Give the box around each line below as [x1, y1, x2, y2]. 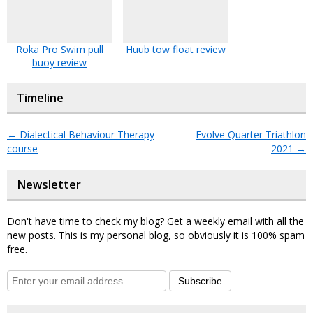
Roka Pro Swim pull [15, 42, 103, 56]
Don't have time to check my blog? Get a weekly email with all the [7, 214, 304, 228]
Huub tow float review [125, 42, 226, 56]
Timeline [17, 89, 64, 105]
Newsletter [17, 176, 81, 192]
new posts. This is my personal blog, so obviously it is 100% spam [7, 228, 305, 242]
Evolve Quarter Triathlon [196, 127, 306, 141]
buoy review [32, 55, 87, 69]
